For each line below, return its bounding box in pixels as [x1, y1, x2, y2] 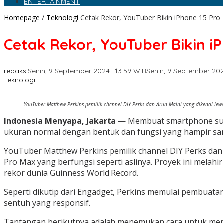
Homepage [4, 13, 40, 23]
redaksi [4, 66, 28, 76]
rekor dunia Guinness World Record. [4, 167, 138, 179]
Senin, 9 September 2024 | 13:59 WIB [28, 66, 146, 76]
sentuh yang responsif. [4, 197, 90, 209]
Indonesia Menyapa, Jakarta [4, 115, 116, 127]
